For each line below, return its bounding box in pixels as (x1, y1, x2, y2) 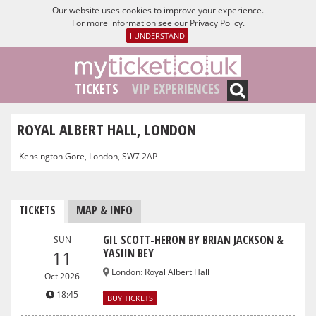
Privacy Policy (189, 17, 243, 29)
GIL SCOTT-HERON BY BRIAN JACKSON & (103, 231, 284, 248)
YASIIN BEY (103, 245, 154, 261)
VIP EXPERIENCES (132, 79, 221, 99)
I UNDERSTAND (129, 30, 185, 41)
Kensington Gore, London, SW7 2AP (19, 150, 157, 162)
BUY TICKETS (107, 292, 153, 303)
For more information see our (71, 17, 190, 29)
